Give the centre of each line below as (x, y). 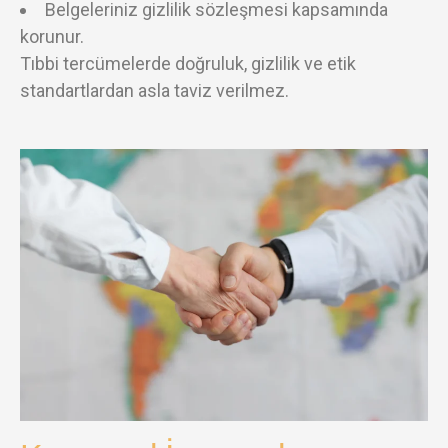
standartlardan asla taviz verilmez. (154, 90)
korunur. (52, 36)
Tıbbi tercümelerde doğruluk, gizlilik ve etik (188, 63)
